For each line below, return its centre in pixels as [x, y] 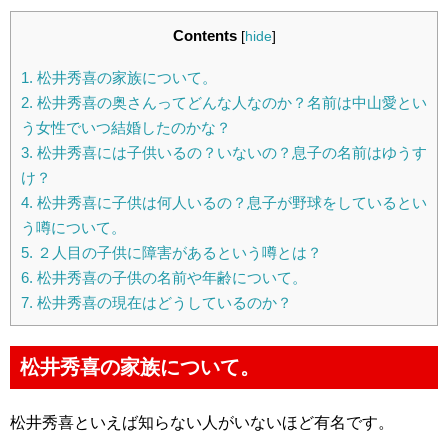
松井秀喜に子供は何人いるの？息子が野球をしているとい [230, 203]
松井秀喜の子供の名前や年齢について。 [170, 278]
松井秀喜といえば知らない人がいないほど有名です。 [202, 422]
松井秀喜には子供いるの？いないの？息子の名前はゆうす [230, 153]
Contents [204, 35]
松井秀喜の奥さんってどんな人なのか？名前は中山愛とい [230, 103]
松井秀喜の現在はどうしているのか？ [162, 303]
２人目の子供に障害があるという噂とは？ [177, 253]
